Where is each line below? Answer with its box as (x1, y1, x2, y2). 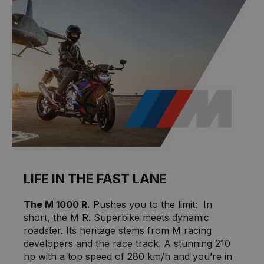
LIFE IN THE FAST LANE (24, 170, 167, 186)
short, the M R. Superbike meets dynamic (24, 211, 209, 223)
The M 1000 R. (24, 198, 90, 210)
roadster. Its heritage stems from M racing (24, 224, 212, 236)
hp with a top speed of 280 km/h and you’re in (24, 250, 232, 262)
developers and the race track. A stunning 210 (24, 237, 230, 249)
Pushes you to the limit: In (90, 198, 212, 210)
